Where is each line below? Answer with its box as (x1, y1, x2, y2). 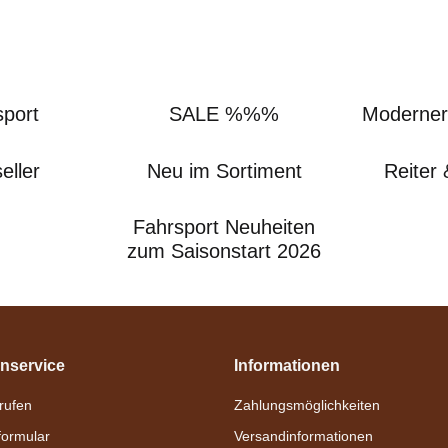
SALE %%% (169, 103, 279, 126)
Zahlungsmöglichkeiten (234, 396, 380, 413)
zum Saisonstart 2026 (127, 240, 321, 263)
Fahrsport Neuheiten (133, 216, 315, 239)
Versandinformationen (234, 427, 373, 444)
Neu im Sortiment (146, 159, 302, 182)
